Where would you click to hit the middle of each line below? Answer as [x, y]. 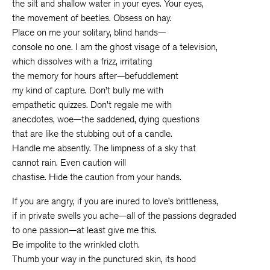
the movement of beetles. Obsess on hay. [92, 18]
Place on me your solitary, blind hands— [89, 32]
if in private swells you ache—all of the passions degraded [124, 215]
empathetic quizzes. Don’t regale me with [92, 105]
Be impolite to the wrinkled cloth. [76, 244]
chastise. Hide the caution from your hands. [97, 177]
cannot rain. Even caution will [69, 162]
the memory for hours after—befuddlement [95, 76]
